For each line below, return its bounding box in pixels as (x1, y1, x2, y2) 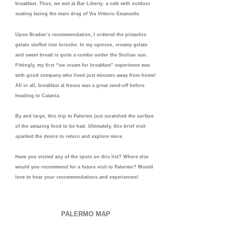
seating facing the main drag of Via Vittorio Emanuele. (15, 11, 140, 17)
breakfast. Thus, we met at (15, 1, 77, 7)
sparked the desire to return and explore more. (15, 133, 124, 139)
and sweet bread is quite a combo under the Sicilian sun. (15, 52, 148, 58)
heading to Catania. (15, 93, 61, 98)
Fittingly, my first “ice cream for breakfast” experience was (15, 62, 150, 68)
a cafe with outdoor (106, 1, 151, 7)
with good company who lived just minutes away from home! (15, 72, 156, 78)
